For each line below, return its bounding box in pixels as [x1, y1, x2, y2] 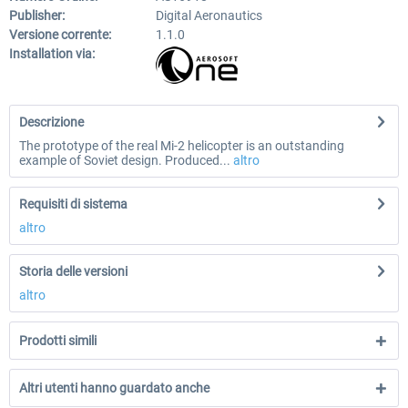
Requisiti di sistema [19, 197, 127, 211]
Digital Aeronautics [155, 8, 262, 23]
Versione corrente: [9, 27, 111, 42]
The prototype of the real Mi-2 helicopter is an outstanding [19, 138, 344, 153]
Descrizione [19, 115, 84, 129]
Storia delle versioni [19, 264, 127, 279]
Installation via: [9, 46, 95, 61]
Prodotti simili [19, 333, 97, 348]
